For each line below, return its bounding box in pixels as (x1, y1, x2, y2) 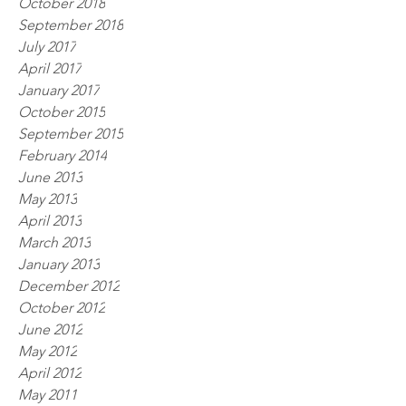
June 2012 (18, 321, 82, 339)
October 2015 (18, 103, 105, 121)
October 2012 (18, 299, 105, 317)
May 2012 (18, 343, 77, 361)
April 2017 (18, 60, 82, 78)
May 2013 (18, 190, 77, 208)
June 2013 (18, 169, 82, 187)
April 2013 (18, 212, 82, 230)
